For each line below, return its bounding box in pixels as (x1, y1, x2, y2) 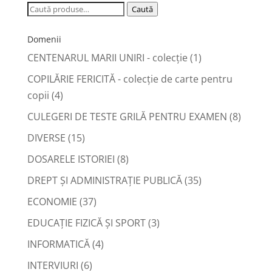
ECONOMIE (27, 194, 77, 208)
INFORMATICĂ (27, 237, 90, 251)
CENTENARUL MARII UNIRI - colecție (27, 50, 188, 64)
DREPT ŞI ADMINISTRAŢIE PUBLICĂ (27, 173, 182, 187)
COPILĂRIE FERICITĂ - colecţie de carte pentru (27, 72, 233, 86)
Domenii (27, 33, 61, 45)
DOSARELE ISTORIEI (27, 152, 115, 166)
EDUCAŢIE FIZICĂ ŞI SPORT (27, 216, 146, 229)
